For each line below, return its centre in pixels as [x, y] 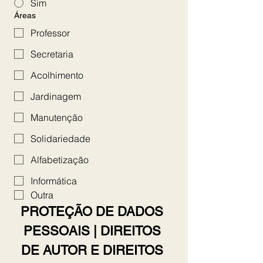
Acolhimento [57, 75]
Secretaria [52, 54]
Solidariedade [60, 139]
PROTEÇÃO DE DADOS [92, 212]
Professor [50, 33]
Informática [54, 181]
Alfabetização [60, 160]
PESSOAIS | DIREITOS [92, 231]
